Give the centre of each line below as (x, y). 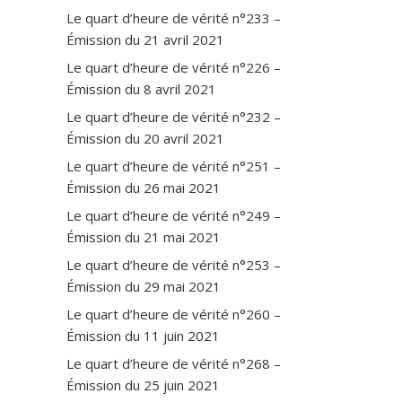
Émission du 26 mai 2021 (144, 187)
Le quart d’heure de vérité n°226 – (174, 67)
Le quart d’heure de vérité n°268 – (174, 363)
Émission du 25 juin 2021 (143, 385)
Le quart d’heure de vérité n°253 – (174, 264)
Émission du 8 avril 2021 (141, 88)
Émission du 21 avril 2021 (145, 39)
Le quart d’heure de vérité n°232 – (174, 116)
